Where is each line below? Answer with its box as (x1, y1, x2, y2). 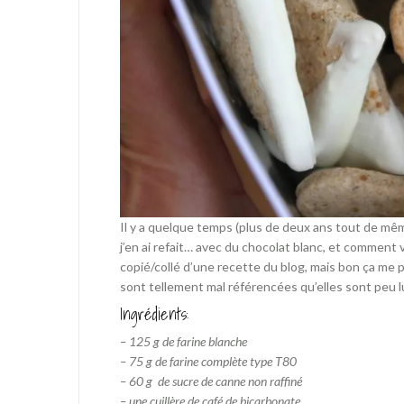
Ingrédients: (120, 300, 188, 327)
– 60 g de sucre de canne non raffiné (120, 372, 302, 389)
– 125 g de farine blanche (120, 333, 247, 349)
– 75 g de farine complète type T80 (120, 353, 297, 369)
